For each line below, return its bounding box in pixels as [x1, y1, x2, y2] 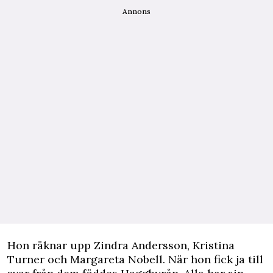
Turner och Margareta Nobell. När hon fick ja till [7, 252, 263, 267]
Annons [122, 7, 151, 16]
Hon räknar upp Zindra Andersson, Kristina [7, 238, 235, 253]
